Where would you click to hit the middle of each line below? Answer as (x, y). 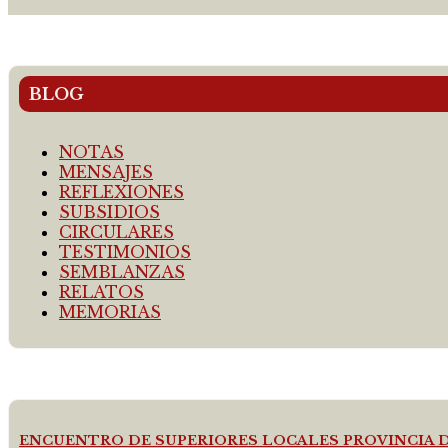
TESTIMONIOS (125, 252)
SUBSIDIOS (109, 212)
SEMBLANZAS (122, 272)
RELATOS (101, 292)
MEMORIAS (110, 312)
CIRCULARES (116, 232)
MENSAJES (106, 172)
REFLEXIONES (121, 192)
